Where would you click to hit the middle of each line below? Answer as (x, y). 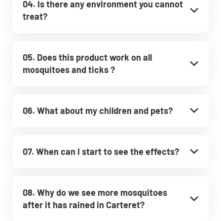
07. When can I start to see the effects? (101, 151)
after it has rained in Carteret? (84, 204)
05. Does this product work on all (87, 57)
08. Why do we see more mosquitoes (95, 192)
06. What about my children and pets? (98, 110)
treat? (35, 16)
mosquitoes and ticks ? (69, 69)
